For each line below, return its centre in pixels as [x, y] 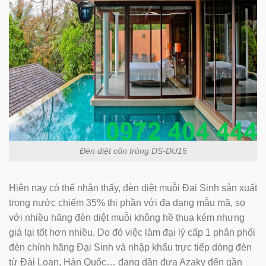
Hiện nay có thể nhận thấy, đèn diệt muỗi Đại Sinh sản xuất [133, 188]
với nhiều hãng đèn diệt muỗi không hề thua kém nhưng [127, 217]
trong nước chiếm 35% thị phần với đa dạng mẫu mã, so [127, 202]
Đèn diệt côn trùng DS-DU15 [133, 151]
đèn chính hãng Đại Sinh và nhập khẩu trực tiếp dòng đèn [130, 247]
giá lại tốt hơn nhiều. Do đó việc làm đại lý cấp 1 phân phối [132, 232]
